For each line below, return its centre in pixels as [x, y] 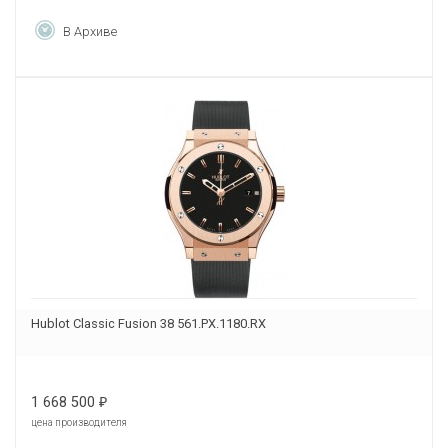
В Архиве [90, 32]
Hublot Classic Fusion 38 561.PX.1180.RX [148, 323]
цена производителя [79, 422]
